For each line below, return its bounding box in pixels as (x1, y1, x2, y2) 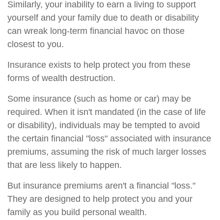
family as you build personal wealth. (7, 207, 147, 217)
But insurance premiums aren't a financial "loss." (7, 181, 195, 191)
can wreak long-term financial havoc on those (7, 26, 185, 36)
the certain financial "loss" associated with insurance (7, 134, 211, 143)
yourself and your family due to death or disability (7, 13, 199, 23)
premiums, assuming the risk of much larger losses (7, 147, 206, 157)
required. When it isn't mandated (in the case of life (7, 107, 206, 117)
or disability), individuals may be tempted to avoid (7, 120, 200, 130)
